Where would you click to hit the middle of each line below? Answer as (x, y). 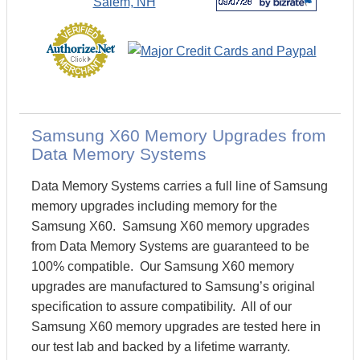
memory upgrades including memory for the (154, 206)
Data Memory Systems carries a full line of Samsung (180, 186)
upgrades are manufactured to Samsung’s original (173, 286)
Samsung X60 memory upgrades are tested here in (176, 327)
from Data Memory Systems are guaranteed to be (170, 246)
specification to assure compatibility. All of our (162, 307)
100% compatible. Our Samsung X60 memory (163, 266)
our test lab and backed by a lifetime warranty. (162, 347)
